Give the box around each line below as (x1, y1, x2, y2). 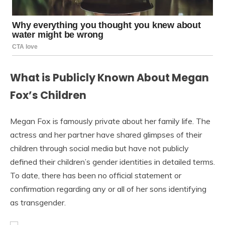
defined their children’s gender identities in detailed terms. (10, 156, 215, 167)
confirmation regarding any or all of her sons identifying (10, 183, 206, 194)
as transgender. (10, 197, 66, 207)
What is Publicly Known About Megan (10, 70, 209, 85)
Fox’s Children (10, 87, 86, 102)
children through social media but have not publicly (10, 143, 189, 153)
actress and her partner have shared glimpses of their (10, 129, 202, 140)
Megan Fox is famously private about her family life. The (10, 116, 210, 126)
